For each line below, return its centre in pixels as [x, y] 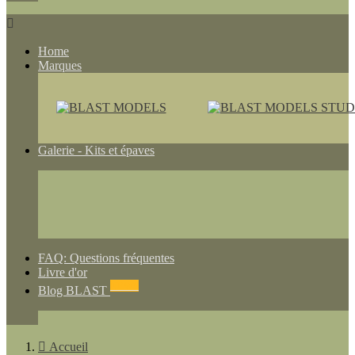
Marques [60, 66]
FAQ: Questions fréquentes [106, 258]
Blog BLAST [74, 290]
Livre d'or [63, 273]
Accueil [69, 346]
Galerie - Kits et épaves [96, 151]
